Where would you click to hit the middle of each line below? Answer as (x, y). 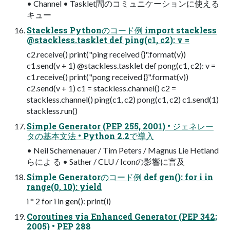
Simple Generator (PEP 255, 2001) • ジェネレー (120, 126)
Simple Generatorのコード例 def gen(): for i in (120, 177)
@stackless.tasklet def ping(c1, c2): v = (108, 40)
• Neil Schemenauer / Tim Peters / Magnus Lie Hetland (123, 150)
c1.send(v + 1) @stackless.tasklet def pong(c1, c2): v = (121, 65)
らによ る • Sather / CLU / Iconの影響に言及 (106, 161)
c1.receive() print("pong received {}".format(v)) (108, 76)
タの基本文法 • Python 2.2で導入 (90, 136)
